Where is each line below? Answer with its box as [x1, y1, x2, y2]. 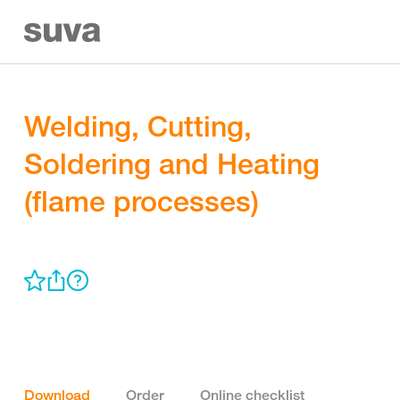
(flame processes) [24, 183, 259, 219]
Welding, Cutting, [24, 108, 252, 144]
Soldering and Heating [24, 146, 320, 181]
